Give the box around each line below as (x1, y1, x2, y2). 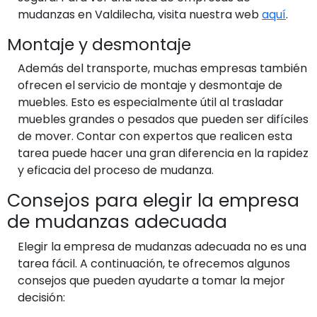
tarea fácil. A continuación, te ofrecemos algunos (18, 255, 290, 272)
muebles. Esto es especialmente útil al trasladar (18, 93, 284, 110)
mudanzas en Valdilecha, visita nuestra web (18, 6, 262, 23)
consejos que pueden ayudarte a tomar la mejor (18, 272, 285, 289)
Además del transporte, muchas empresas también (18, 59, 307, 76)
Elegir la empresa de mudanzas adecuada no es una (18, 238, 306, 255)
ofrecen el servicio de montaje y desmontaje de (18, 76, 282, 93)
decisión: (18, 289, 65, 306)
